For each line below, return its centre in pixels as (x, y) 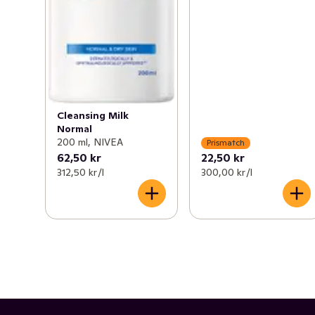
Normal (75, 128)
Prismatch (226, 143)
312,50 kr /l (81, 172)
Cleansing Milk (93, 115)
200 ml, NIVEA (90, 142)
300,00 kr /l (227, 172)
